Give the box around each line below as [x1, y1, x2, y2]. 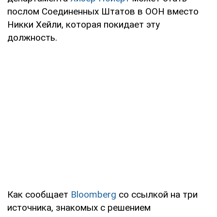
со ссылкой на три [119, 188, 198, 200]
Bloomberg [71, 188, 119, 200]
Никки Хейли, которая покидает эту [7, 18, 160, 30]
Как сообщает [7, 188, 71, 200]
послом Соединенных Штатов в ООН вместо [7, 5, 199, 17]
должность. [7, 31, 57, 43]
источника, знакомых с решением [7, 201, 151, 213]
